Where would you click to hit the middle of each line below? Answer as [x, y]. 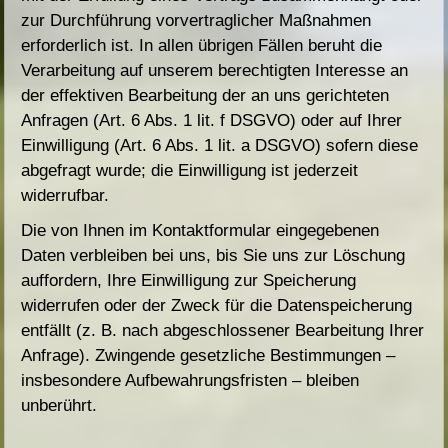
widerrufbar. [65, 196]
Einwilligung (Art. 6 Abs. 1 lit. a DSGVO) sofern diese [220, 146]
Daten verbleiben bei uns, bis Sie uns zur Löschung [213, 256]
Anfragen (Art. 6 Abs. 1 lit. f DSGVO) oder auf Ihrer [212, 121]
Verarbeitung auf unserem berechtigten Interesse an [215, 71]
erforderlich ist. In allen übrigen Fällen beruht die [202, 46]
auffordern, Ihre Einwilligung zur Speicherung [189, 281]
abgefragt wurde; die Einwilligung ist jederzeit [190, 171]
